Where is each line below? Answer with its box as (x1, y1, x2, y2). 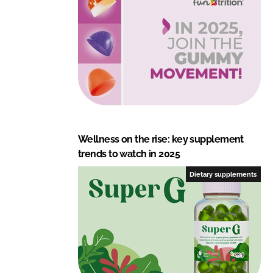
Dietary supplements (190, 170, 257, 178)
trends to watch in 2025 (78, 147, 180, 160)
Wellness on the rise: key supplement (78, 133, 244, 145)
